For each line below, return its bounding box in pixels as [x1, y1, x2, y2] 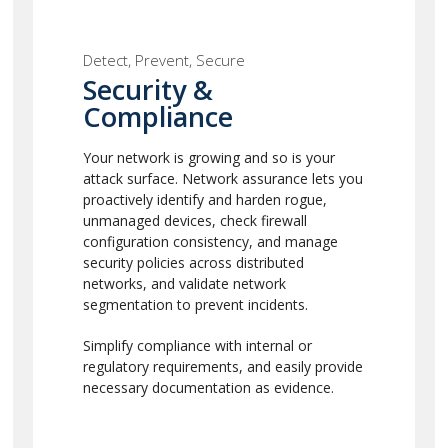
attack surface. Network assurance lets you [82, 169, 363, 188]
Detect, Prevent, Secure [82, 50, 245, 70]
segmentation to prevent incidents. [82, 295, 308, 314]
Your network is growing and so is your [82, 148, 335, 167]
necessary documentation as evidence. [82, 378, 334, 397]
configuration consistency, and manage [82, 232, 338, 251]
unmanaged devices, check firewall [82, 211, 307, 230]
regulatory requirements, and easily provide [82, 357, 363, 376]
